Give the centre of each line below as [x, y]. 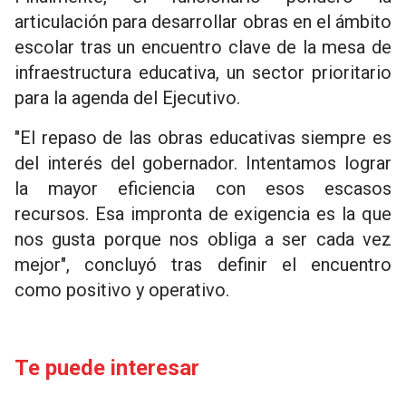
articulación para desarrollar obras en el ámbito [203, 22]
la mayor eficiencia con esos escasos [203, 188]
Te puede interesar [107, 368]
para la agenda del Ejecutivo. [127, 98]
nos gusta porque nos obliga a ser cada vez [203, 239]
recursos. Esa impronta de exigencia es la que [203, 214]
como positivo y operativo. [122, 290]
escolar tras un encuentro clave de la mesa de [203, 47]
